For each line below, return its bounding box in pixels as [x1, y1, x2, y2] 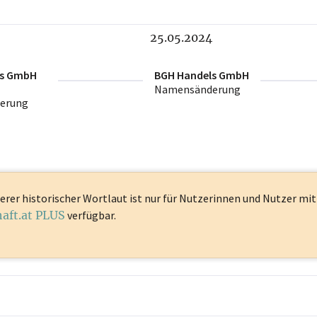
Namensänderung [154, 82, 241, 97]
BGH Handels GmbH [154, 68, 249, 83]
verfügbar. [65, 208, 116, 223]
